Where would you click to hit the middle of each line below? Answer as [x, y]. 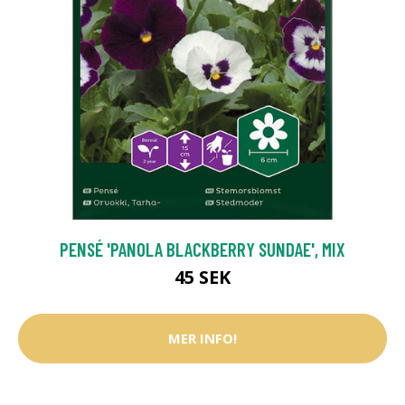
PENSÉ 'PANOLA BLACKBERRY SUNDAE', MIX [202, 249]
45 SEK [202, 277]
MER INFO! [202, 339]
